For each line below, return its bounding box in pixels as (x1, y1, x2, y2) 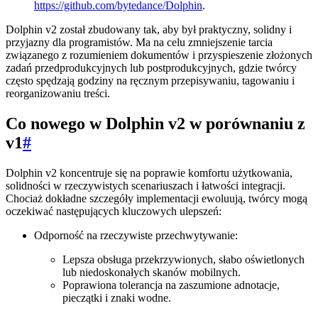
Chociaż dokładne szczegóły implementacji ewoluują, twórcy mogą (6, 192, 307, 205)
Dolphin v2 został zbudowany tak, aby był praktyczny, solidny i (6, 23, 292, 36)
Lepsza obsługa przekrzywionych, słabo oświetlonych (62, 253, 305, 266)
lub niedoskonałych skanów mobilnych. (62, 266, 241, 279)
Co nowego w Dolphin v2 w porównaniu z (6, 114, 305, 133)
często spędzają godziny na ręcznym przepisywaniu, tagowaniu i (6, 75, 295, 87)
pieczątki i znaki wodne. (62, 292, 171, 305)
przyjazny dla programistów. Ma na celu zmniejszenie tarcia (6, 36, 273, 49)
